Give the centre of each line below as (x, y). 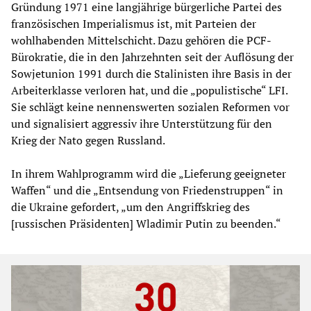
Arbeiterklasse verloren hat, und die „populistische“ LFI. (149, 91)
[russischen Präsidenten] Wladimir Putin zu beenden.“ (146, 224)
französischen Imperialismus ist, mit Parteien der (134, 24)
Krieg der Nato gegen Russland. (88, 141)
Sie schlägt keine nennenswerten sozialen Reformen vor (150, 107)
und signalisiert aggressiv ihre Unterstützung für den (142, 124)
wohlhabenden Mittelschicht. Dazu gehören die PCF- (141, 41)
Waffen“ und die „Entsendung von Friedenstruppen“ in (147, 191)
